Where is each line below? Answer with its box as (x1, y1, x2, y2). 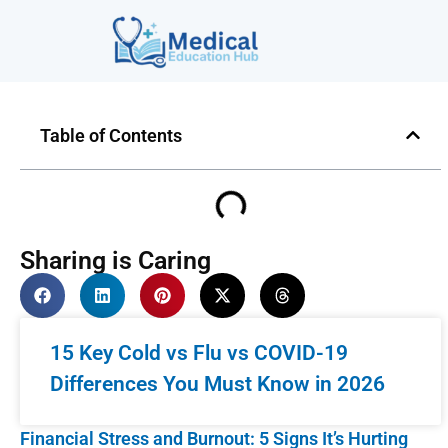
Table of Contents (40, 124, 182, 146)
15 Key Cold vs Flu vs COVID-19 (50, 340, 348, 365)
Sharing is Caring (20, 245, 211, 275)
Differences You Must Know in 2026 (50, 371, 385, 396)
